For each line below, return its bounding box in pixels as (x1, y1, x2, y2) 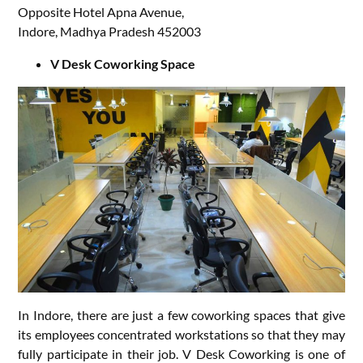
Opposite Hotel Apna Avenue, (18, 4, 185, 20)
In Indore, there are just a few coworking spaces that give (18, 307, 345, 323)
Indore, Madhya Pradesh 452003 (18, 23, 202, 40)
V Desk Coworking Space (50, 56, 196, 72)
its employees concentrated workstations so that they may (18, 327, 345, 343)
